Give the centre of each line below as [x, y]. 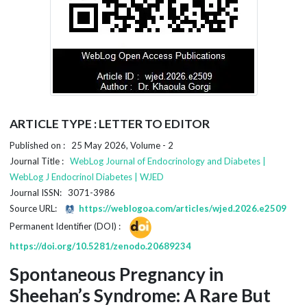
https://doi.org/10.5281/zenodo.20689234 [100, 246]
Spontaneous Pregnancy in [116, 274]
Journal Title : [40, 161]
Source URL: [36, 208]
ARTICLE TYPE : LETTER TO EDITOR [110, 124]
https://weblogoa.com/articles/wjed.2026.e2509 [181, 208]
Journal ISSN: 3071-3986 [62, 193]
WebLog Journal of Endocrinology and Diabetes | [168, 161]
